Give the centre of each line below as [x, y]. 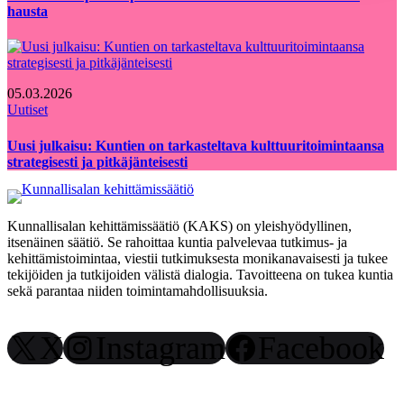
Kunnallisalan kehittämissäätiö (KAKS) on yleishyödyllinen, [179, 226]
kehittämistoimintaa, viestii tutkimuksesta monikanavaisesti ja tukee [197, 258]
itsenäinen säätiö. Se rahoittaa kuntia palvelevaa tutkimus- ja [177, 242]
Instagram [161, 348]
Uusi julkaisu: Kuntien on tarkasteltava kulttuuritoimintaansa [196, 145]
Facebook [321, 348]
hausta [28, 12]
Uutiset [28, 110]
